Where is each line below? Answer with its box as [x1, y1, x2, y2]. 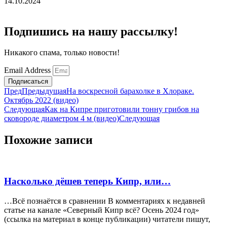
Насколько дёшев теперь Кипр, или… [4, 175, 171, 186]
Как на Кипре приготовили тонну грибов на [45, 105, 199, 114]
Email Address [4, 66, 53, 75]
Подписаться [8, 78, 48, 86]
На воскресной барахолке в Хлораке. [66, 87, 194, 96]
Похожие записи [4, 133, 93, 147]
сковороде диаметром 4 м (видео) [4, 114, 119, 123]
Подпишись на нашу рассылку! [4, 24, 178, 38]
